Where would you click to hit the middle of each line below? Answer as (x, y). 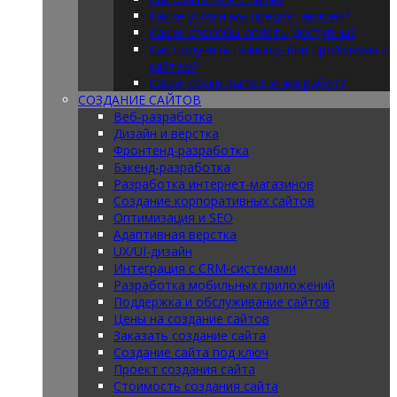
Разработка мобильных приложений (224, 285)
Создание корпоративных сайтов (214, 201)
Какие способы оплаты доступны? (252, 32)
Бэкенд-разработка (172, 167)
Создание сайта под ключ (191, 352)
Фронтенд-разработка (181, 150)
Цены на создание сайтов (191, 319)
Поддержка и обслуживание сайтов (222, 302)
